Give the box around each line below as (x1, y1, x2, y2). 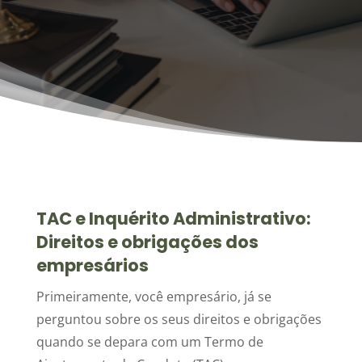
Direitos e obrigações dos (36, 230, 259, 254)
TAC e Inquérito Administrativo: (36, 207, 311, 230)
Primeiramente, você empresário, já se (36, 288, 271, 305)
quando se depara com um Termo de (36, 333, 263, 351)
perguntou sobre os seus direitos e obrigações (36, 310, 322, 328)
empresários (36, 254, 149, 277)
